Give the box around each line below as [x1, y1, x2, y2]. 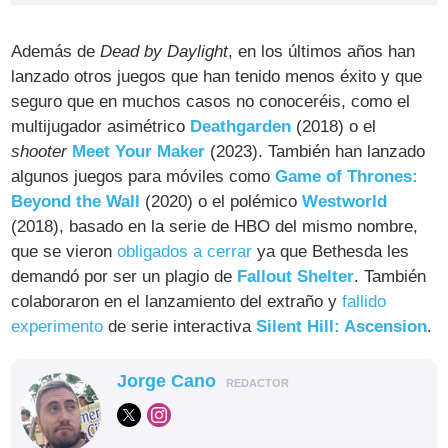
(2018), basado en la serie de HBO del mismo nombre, [11, 216, 419, 236]
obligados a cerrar [117, 241, 253, 261]
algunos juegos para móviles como [11, 166, 276, 186]
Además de [11, 41, 101, 61]
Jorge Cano [117, 370, 217, 391]
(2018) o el [291, 116, 377, 136]
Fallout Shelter [237, 266, 355, 286]
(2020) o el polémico [140, 191, 303, 211]
